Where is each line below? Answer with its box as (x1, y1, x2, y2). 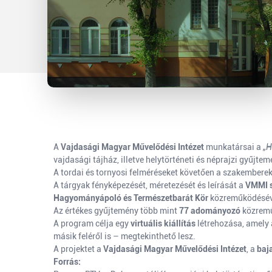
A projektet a (53, 244, 103, 254)
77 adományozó (179, 206, 240, 216)
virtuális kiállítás (131, 219, 195, 228)
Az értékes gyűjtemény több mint (53, 206, 179, 216)
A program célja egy (53, 219, 131, 228)
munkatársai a (204, 142, 263, 152)
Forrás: (53, 257, 81, 267)
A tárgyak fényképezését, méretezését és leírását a (53, 180, 245, 190)
